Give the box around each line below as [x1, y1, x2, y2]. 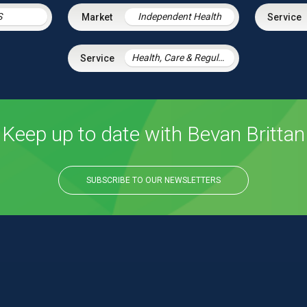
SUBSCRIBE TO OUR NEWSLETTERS [86, 175, 221, 185]
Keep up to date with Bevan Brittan [1, 121, 305, 146]
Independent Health [137, 10, 221, 22]
